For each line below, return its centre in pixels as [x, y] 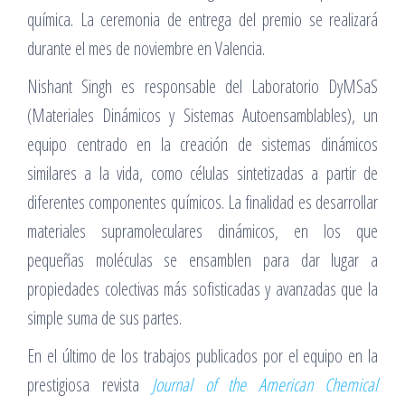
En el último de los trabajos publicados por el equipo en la [202, 355]
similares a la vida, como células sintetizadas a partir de [202, 173]
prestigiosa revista [89, 384]
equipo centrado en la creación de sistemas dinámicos [202, 144]
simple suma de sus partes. [104, 317]
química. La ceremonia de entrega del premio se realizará [202, 19]
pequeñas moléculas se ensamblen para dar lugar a [202, 259]
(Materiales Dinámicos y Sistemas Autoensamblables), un [202, 115]
